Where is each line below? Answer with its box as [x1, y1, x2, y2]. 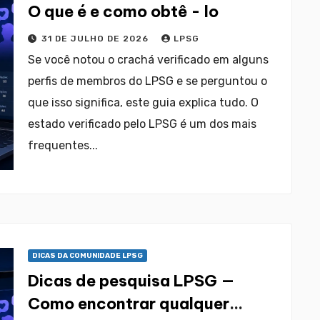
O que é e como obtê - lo [28, 1, 219, 21]
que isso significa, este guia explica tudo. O [28, 96, 259, 109]
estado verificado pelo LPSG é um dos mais [28, 117, 256, 131]
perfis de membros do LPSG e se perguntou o [28, 74, 267, 88]
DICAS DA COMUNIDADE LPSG [32, 251, 143, 260]
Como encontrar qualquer [28, 294, 229, 314]
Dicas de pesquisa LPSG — [28, 271, 235, 291]
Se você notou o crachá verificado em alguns [28, 53, 269, 66]
